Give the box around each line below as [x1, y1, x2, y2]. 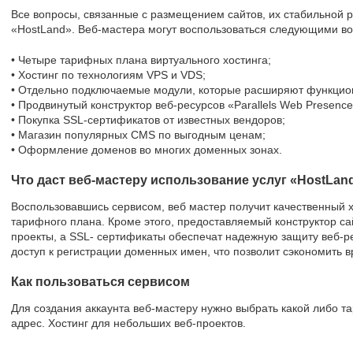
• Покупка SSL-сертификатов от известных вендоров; [11, 113, 285, 126]
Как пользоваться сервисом [11, 275, 190, 288]
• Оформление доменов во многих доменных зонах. [11, 143, 282, 156]
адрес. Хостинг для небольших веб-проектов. [11, 317, 246, 329]
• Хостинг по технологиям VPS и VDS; [11, 69, 206, 81]
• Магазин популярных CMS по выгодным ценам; [11, 128, 266, 141]
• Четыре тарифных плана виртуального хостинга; [11, 54, 271, 66]
